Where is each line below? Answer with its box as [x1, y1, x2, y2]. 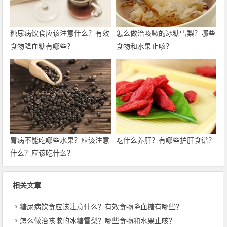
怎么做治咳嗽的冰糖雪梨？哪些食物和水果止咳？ [20, 216, 176, 225]
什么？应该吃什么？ [10, 148, 74, 157]
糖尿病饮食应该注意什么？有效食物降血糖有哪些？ [20, 202, 183, 211]
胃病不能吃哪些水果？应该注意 [10, 136, 110, 144]
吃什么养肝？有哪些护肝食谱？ [116, 136, 215, 144]
